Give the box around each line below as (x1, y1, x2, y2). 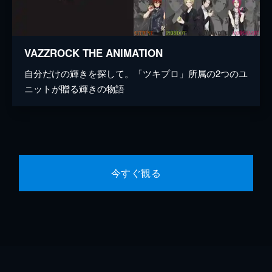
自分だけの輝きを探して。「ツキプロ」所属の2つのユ (24, 66, 248, 80)
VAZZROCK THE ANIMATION (24, 45, 163, 60)
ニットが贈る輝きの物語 (24, 81, 124, 95)
